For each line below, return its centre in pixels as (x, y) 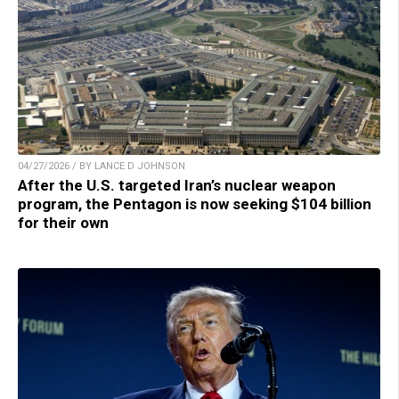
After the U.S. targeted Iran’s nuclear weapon (177, 185)
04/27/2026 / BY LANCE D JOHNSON (102, 166)
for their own (63, 222)
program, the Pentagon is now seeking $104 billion (195, 204)
